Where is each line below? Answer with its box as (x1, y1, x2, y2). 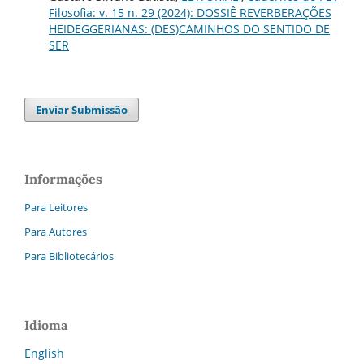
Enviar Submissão (36, 102, 128, 118)
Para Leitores (24, 200, 88, 215)
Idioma (24, 316, 67, 333)
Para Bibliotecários (24, 248, 114, 263)
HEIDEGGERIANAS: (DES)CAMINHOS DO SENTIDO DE (48, 21, 330, 37)
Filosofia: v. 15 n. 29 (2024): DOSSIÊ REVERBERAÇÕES (48, 5, 331, 21)
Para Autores (24, 224, 87, 240)
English (24, 344, 64, 361)
